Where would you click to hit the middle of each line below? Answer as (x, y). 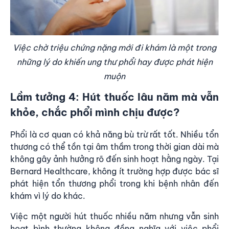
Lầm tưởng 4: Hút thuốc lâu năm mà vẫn (114, 97)
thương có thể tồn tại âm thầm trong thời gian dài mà (114, 146)
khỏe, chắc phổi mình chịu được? (95, 112)
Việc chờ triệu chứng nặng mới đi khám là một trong (114, 47)
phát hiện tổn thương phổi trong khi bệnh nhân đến (114, 183)
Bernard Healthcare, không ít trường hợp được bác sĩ (114, 171)
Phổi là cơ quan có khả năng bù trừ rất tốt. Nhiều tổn (114, 134)
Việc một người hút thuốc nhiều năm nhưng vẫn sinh (114, 216)
